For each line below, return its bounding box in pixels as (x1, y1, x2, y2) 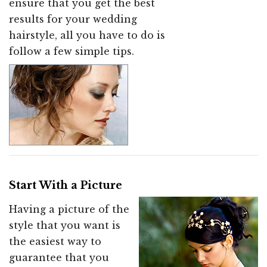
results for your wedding (9, 13, 137, 25)
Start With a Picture (9, 178, 122, 192)
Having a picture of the (9, 203, 129, 215)
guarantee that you (9, 251, 109, 263)
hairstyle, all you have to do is (9, 29, 165, 41)
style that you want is (9, 219, 120, 231)
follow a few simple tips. (9, 45, 134, 57)
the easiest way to (9, 235, 101, 247)
